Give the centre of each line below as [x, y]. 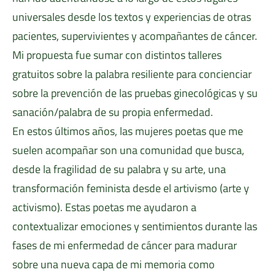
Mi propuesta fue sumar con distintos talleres [117, 55]
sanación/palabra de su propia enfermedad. [113, 112]
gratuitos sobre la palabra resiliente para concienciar [132, 74]
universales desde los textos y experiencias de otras [132, 17]
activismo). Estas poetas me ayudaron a [104, 207]
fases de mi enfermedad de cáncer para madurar [125, 245]
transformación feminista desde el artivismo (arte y [131, 188]
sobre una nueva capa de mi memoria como [114, 264]
